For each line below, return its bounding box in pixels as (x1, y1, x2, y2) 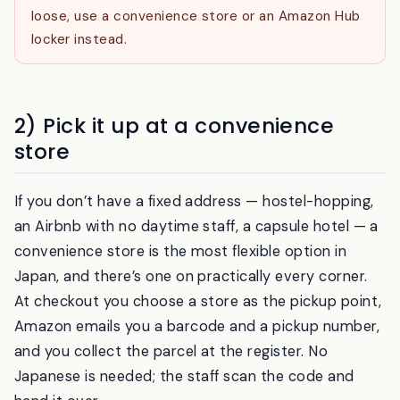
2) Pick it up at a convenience (14, 158, 335, 187)
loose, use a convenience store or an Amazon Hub (31, 53, 361, 71)
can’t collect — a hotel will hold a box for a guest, (31, 6, 358, 25)
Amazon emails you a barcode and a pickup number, (14, 362, 380, 382)
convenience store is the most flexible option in (14, 287, 347, 307)
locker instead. (31, 76, 128, 95)
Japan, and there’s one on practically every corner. (14, 312, 368, 332)
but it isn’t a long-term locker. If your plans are (31, 29, 336, 48)
